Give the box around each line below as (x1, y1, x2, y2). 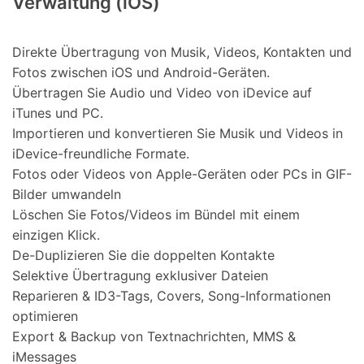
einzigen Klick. (12, 227, 100, 244)
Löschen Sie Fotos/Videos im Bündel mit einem (12, 206, 300, 223)
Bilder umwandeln (12, 186, 121, 203)
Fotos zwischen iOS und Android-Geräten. (12, 64, 270, 81)
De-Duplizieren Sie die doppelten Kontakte (12, 247, 275, 264)
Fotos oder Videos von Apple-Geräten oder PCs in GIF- (12, 166, 352, 183)
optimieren (12, 308, 78, 325)
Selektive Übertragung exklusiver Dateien (12, 267, 268, 284)
